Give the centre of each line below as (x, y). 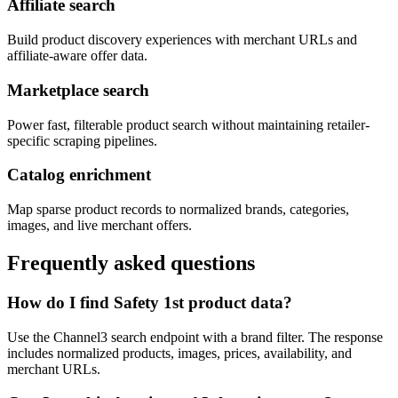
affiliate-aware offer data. (77, 56)
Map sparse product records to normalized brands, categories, (178, 210)
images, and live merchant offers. (99, 226)
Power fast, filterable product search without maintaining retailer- (188, 124)
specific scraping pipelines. (82, 140)
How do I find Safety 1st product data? (150, 302)
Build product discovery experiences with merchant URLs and (182, 40)
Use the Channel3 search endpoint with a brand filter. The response (195, 337)
